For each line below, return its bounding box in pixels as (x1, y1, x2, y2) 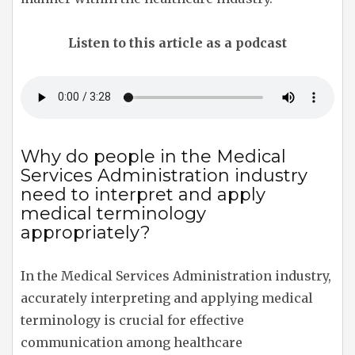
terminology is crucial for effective (21, 311, 244, 328)
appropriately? (21, 221, 151, 243)
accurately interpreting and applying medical (21, 289, 313, 306)
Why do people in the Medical (21, 145, 286, 167)
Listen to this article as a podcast (68, 34, 287, 51)
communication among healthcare (21, 334, 242, 350)
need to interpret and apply (21, 183, 265, 205)
